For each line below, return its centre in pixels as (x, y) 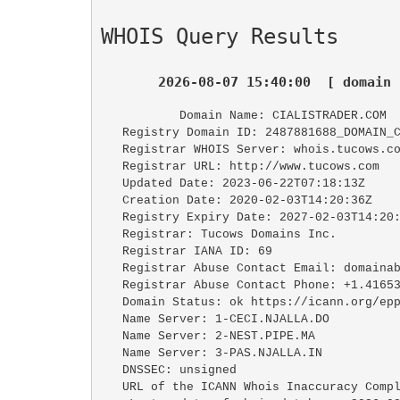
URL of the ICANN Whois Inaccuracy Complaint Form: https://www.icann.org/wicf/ (111, 387)
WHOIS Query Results (219, 36)
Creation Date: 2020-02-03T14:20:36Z (111, 200)
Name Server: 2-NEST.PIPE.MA (111, 336)
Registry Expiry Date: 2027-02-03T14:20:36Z (111, 217)
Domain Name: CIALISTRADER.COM (272, 115)
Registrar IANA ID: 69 (111, 251)
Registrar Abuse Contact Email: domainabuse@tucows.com (111, 268)
